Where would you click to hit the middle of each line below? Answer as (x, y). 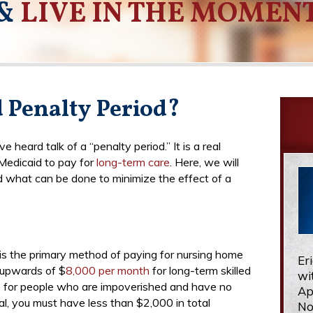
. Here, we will (204, 162)
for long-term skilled (200, 270)
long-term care (133, 162)
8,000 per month (108, 270)
